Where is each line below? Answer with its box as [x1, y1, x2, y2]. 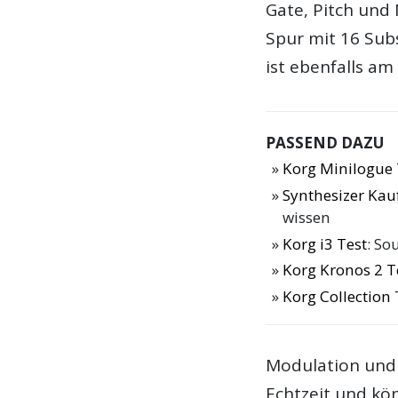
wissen [283, 206, 331, 227]
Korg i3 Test [283, 233, 368, 254]
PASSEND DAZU [266, 132, 385, 154]
